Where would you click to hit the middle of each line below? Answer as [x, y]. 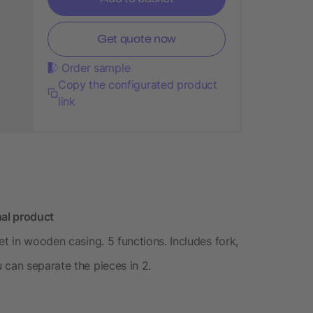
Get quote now [137, 38]
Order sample [96, 67]
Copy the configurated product [137, 84]
